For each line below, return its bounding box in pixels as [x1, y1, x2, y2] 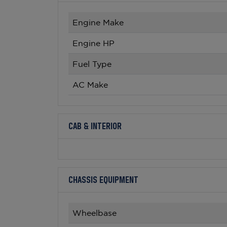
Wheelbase [72, 208, 117, 217]
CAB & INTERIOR [68, 122, 122, 132]
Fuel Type [72, 59, 111, 68]
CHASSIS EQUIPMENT [68, 175, 138, 185]
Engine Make [72, 18, 124, 27]
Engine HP [72, 39, 115, 48]
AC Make [72, 80, 108, 89]
